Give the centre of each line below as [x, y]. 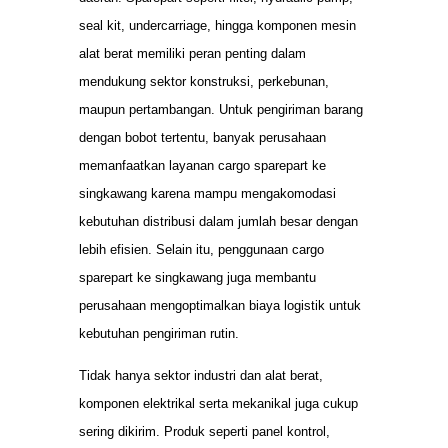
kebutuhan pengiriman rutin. [159, 333]
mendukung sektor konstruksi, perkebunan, [204, 81]
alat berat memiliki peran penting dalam [192, 53]
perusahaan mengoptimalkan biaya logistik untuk [220, 305]
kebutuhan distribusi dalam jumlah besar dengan [218, 221]
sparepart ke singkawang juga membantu [197, 277]
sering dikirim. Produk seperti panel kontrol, [204, 431]
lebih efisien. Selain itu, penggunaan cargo [201, 249]
